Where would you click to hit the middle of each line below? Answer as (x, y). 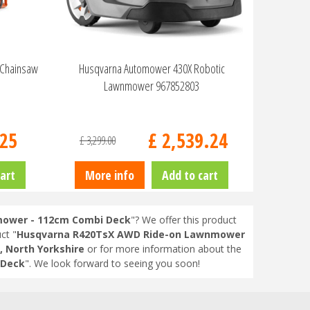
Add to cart (190, 175)
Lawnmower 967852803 (152, 85)
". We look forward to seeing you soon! (112, 264)
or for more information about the (163, 249)
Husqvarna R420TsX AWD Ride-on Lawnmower (130, 235)
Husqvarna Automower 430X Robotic (152, 68)
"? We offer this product (183, 220)
